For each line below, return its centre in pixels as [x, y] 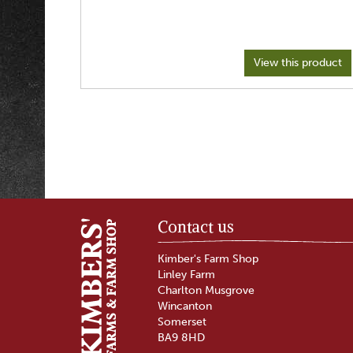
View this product [298, 63]
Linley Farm [186, 275]
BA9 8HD [181, 338]
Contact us [195, 227]
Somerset [182, 322]
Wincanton [184, 306]
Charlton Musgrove [206, 290]
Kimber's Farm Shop [208, 259]
